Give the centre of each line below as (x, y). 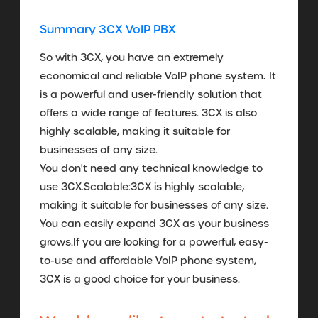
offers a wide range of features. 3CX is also (148, 113)
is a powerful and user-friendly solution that (151, 94)
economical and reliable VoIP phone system (152, 76)
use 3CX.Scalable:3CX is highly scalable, (142, 186)
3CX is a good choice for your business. (140, 279)
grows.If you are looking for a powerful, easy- (154, 242)
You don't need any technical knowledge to (151, 168)
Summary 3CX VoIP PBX (108, 29)
